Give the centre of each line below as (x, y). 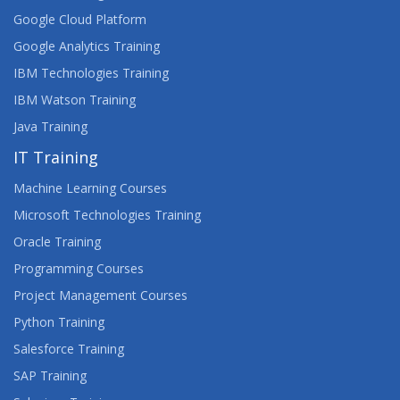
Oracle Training (57, 242)
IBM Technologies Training (91, 73)
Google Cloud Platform (80, 19)
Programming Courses (79, 268)
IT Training (56, 157)
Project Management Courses (100, 295)
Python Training (59, 322)
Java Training (50, 126)
